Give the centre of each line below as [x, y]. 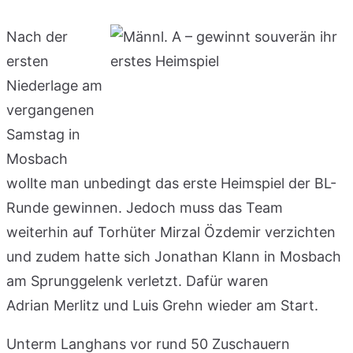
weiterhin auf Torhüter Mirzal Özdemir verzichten [171, 232]
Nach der [37, 36]
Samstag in [43, 134]
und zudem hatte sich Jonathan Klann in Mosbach [174, 256]
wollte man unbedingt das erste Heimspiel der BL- [171, 183]
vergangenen [50, 110]
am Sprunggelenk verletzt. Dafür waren [137, 281]
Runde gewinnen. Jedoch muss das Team [145, 207]
